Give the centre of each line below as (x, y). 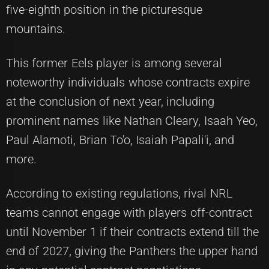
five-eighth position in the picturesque (104, 10)
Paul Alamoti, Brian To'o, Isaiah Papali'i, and (120, 140)
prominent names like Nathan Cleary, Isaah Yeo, (132, 121)
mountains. (36, 29)
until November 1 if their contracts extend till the (133, 232)
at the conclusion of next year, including (110, 102)
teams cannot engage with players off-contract (129, 213)
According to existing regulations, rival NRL (119, 194)
